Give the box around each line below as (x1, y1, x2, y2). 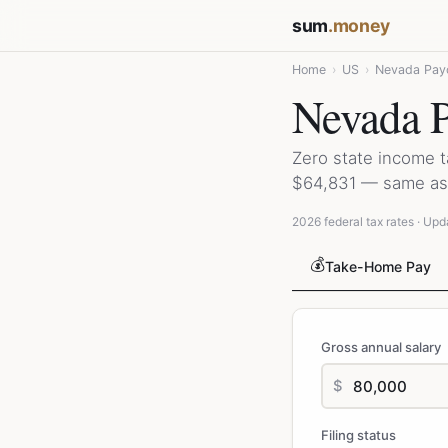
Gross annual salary (321, 339, 441, 355)
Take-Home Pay (325, 258, 431, 275)
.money (327, 14, 390, 36)
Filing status (321, 427, 396, 443)
